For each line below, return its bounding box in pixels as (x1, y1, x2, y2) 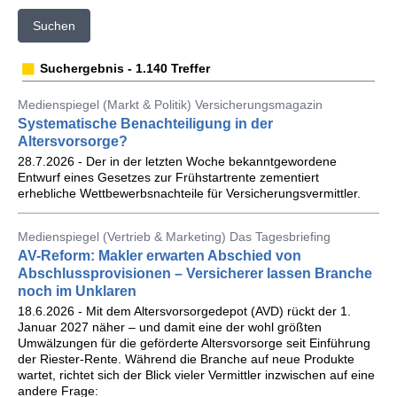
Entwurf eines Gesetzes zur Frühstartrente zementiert (18, 170, 319, 184)
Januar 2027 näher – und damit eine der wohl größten (18, 320, 322, 334)
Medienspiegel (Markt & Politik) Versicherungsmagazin (18, 97, 323, 112)
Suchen (33, 19, 75, 33)
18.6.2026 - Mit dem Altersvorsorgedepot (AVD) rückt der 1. (18, 304, 351, 318)
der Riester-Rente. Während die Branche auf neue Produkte (18, 352, 354, 366)
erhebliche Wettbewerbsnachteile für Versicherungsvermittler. (18, 186, 361, 200)
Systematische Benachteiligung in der (18, 116, 273, 131)
